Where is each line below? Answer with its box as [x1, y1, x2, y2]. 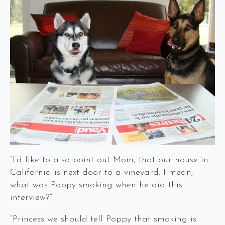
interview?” [10, 192, 52, 202]
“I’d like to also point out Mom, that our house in [10, 155, 208, 165]
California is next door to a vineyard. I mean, [10, 167, 193, 177]
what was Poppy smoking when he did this [10, 180, 182, 190]
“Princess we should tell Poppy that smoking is [10, 214, 196, 224]
